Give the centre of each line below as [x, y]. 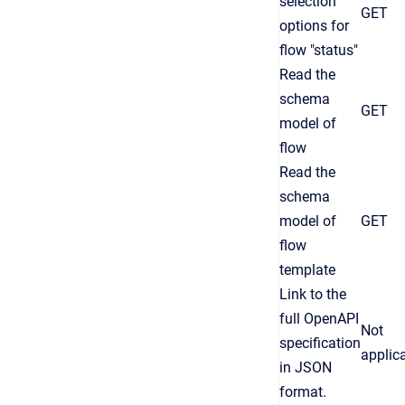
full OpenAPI [319, 319]
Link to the [313, 294]
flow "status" [319, 50]
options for [314, 26]
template [307, 270]
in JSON [306, 367]
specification [320, 343]
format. [303, 392]
